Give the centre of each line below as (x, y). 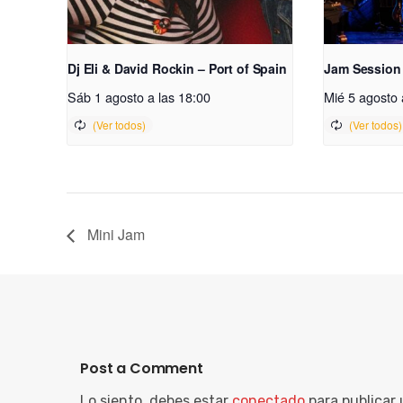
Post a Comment (142, 369)
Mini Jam (114, 235)
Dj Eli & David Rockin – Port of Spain (177, 69)
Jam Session (363, 69)
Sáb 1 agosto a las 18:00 (139, 97)
